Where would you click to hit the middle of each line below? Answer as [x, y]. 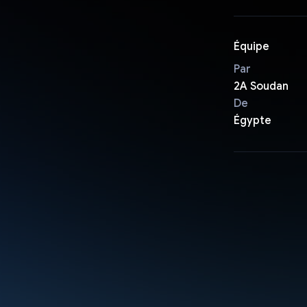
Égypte [252, 120]
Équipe [251, 46]
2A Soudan [261, 86]
